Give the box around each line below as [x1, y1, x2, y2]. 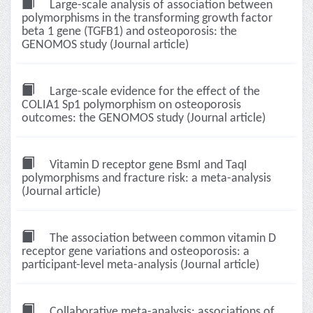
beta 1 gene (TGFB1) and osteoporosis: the [22, 25, 237, 38]
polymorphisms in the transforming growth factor [22, 12, 272, 25]
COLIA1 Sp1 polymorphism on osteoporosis [22, 99, 241, 112]
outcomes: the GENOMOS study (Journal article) [22, 112, 265, 125]
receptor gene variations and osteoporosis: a [22, 245, 249, 259]
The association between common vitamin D [47, 232, 276, 245]
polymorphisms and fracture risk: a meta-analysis [22, 172, 271, 185]
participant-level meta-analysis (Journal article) [22, 259, 259, 272]
